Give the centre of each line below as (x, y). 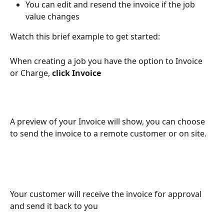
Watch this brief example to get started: (85, 36)
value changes (52, 16)
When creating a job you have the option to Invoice (107, 61)
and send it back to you (54, 206)
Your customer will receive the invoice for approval (107, 194)
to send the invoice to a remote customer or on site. (109, 133)
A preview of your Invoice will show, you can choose (108, 121)
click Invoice (77, 73)
